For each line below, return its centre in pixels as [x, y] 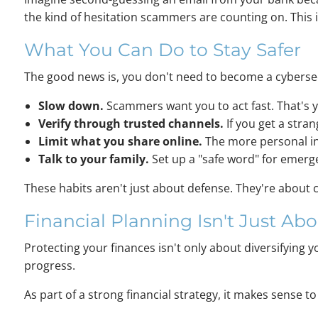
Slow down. [71, 106]
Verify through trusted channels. [131, 124]
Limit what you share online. [121, 142]
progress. [50, 266]
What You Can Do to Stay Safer [163, 50]
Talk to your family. [94, 159]
